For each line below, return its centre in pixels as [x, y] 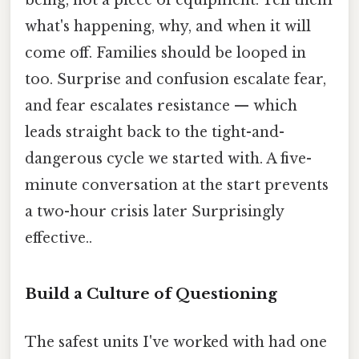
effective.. [58, 238]
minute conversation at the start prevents [177, 185]
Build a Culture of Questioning [151, 294]
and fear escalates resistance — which [161, 105]
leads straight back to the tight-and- [155, 132]
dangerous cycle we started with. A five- [168, 158]
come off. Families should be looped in [165, 52]
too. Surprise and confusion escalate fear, [175, 79]
